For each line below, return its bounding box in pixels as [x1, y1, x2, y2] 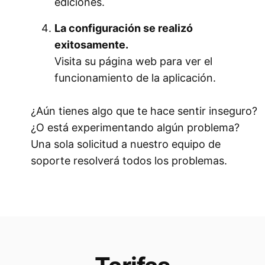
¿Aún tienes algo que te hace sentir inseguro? [31, 104, 257, 117]
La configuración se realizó [54, 21, 193, 34]
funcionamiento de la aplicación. [54, 71, 216, 84]
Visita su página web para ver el [54, 54, 212, 67]
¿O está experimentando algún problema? [31, 121, 240, 134]
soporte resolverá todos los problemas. [31, 154, 227, 167]
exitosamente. [54, 38, 128, 51]
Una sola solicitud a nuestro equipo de [31, 137, 221, 150]
